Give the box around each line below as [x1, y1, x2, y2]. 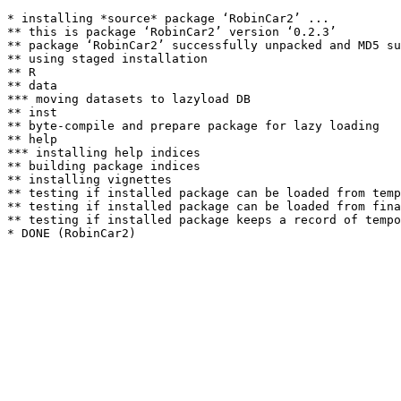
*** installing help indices [7, 146, 200, 159]
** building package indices [7, 159, 200, 173]
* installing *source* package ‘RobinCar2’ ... [7, 12, 329, 25]
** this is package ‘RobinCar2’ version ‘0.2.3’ [7, 25, 337, 38]
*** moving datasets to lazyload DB [7, 92, 251, 106]
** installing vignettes [7, 173, 172, 186]
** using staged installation [7, 52, 208, 65]
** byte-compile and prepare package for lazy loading [7, 119, 380, 132]
